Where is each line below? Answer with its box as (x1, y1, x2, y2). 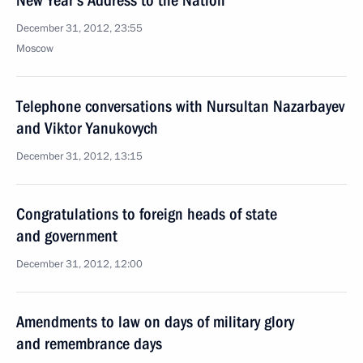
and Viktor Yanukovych (16, 118, 158, 138)
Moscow (16, 41, 53, 56)
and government (16, 226, 117, 246)
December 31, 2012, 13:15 (16, 149, 143, 164)
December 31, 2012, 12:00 (16, 257, 143, 271)
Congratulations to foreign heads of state (16, 204, 277, 224)
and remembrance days (16, 334, 162, 353)
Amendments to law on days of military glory (16, 312, 294, 331)
